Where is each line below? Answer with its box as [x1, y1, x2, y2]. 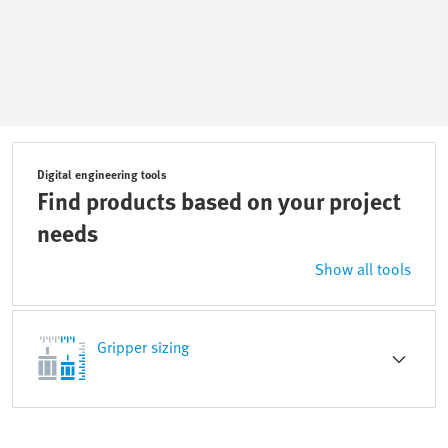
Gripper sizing [97, 335, 189, 359]
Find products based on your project [37, 183, 401, 218]
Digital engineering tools [37, 165, 167, 183]
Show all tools [315, 257, 411, 281]
